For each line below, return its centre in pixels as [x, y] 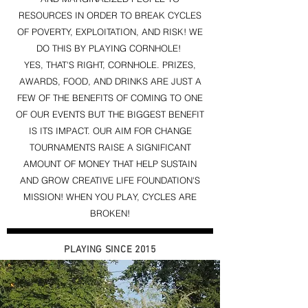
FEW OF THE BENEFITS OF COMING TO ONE [110, 98]
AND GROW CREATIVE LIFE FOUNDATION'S [110, 180]
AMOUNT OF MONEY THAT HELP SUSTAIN [110, 164]
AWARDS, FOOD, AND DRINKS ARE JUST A [110, 81]
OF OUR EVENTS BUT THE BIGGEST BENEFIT [110, 114]
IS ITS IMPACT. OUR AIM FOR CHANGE [110, 131]
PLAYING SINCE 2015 [110, 250]
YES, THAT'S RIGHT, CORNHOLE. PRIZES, [110, 65]
